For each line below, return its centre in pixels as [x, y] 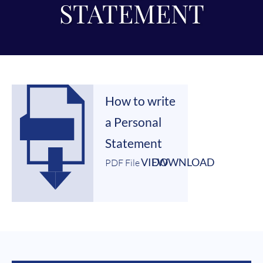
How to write [141, 100]
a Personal [134, 122]
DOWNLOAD [183, 162]
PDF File [123, 162]
